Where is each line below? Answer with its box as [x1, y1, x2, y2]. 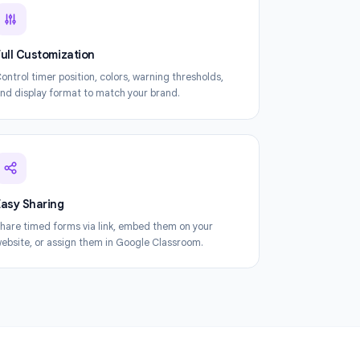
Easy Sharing [73, 298, 151, 315]
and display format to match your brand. [73, 177, 280, 191]
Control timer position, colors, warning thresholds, [73, 158, 329, 174]
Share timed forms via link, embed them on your [73, 324, 317, 339]
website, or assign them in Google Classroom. [73, 342, 306, 357]
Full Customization [73, 133, 186, 149]
